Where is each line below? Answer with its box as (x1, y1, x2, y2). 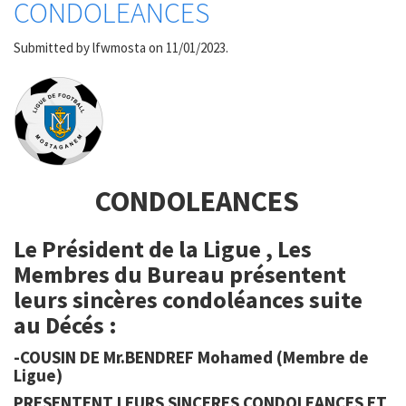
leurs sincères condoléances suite (14, 285, 362, 314)
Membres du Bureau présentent (14, 259, 346, 289)
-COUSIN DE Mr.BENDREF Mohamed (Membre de (14, 345, 369, 368)
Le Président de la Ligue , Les (14, 234, 312, 264)
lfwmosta (92, 39, 146, 56)
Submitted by (14, 39, 92, 56)
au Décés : (14, 310, 117, 340)
